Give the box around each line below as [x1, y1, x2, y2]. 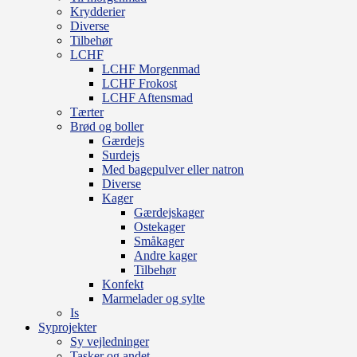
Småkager [134, 233, 184, 248]
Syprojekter [38, 320, 96, 334]
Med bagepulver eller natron [102, 162, 244, 176]
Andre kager [134, 248, 197, 262]
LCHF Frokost [102, 76, 177, 90]
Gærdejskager [134, 205, 204, 219]
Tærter [70, 104, 104, 119]
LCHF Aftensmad [102, 90, 193, 104]
